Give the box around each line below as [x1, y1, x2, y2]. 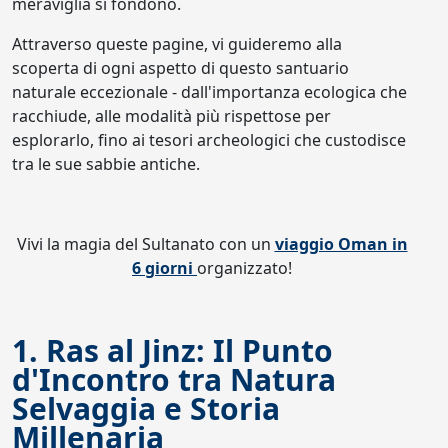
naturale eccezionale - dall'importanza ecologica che [12, 81, 407, 103]
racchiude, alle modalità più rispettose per [12, 105, 331, 127]
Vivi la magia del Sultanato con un [16, 233, 275, 255]
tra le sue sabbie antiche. [12, 153, 200, 175]
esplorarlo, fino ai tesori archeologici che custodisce [12, 129, 406, 151]
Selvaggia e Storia [12, 388, 280, 429]
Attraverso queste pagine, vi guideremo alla [12, 33, 342, 55]
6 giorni [132, 257, 197, 279]
